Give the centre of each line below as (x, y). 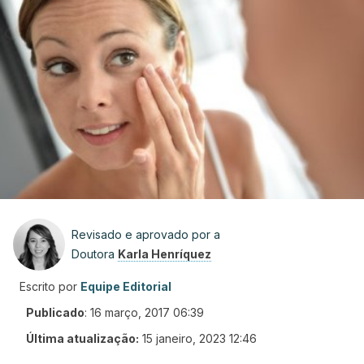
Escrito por (48, 286)
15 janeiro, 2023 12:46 (199, 338)
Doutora (95, 254)
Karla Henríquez (165, 254)
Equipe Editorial (126, 286)
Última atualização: (82, 338)
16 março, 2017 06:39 (147, 312)
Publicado (55, 312)
